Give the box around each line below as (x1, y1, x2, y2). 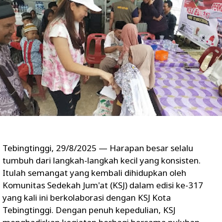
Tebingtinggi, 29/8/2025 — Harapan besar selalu (2, 142, 193, 154)
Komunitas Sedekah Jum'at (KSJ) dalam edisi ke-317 (2, 179, 203, 191)
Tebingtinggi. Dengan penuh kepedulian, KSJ (2, 204, 175, 216)
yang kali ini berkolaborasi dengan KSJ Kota (2, 191, 171, 203)
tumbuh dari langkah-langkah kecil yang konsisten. (2, 154, 201, 166)
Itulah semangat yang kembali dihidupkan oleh (2, 166, 186, 178)
